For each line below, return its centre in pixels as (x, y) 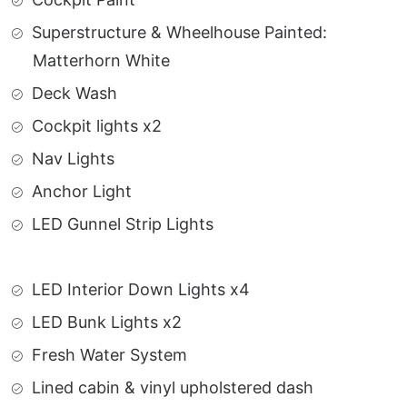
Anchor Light (82, 191)
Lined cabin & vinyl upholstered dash (173, 387)
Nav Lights (73, 159)
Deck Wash (74, 93)
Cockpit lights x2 (97, 126)
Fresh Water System (109, 355)
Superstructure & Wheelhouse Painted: (179, 32)
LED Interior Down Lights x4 (141, 289)
